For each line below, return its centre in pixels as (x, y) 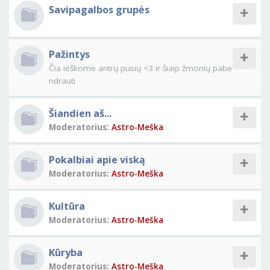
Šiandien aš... (80, 113)
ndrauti (62, 81)
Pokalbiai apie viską (97, 160)
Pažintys (69, 54)
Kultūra (67, 206)
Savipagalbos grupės (99, 10)
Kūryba (66, 253)
